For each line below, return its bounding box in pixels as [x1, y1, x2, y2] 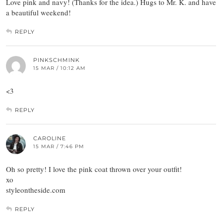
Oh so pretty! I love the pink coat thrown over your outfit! [6, 164, 182, 174]
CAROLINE [33, 134, 66, 142]
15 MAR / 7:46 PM [33, 143, 84, 150]
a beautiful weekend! [6, 7, 71, 17]
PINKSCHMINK [33, 56, 80, 63]
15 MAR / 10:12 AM [33, 64, 86, 71]
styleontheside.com [6, 184, 65, 195]
